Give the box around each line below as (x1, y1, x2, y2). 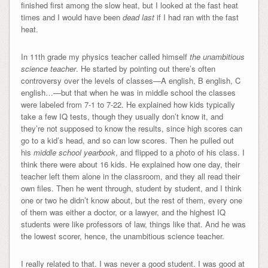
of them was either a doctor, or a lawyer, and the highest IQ (20, 206, 226, 218)
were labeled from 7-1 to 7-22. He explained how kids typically (20, 98, 235, 110)
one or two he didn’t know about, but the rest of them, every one (20, 194, 242, 206)
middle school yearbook (33, 146, 115, 158)
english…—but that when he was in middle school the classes (20, 86, 236, 98)
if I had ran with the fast (154, 11, 239, 23)
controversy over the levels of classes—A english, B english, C (20, 74, 240, 86)
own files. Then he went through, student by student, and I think (20, 182, 242, 194)
